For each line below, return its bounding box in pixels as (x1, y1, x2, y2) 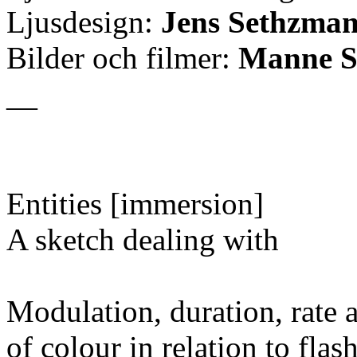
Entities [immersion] (6, 186, 264, 221)
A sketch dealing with (6, 222, 279, 257)
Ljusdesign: (6, 4, 161, 39)
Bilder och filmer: (6, 40, 238, 75)
